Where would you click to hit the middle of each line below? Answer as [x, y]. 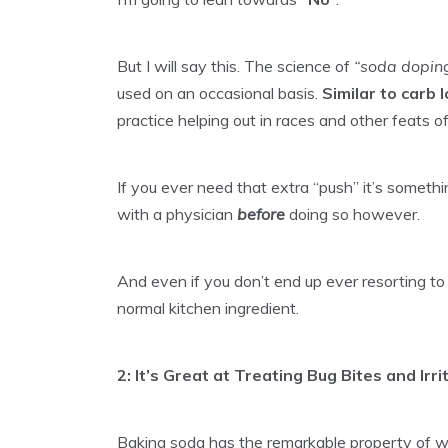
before [261, 214]
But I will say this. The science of [233, 66]
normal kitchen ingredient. [208, 308]
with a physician [177, 214]
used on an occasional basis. [219, 93]
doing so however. [352, 214]
